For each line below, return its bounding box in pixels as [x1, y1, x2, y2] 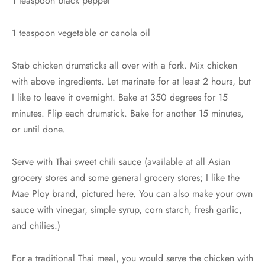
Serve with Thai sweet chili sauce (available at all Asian [12, 155, 230, 169]
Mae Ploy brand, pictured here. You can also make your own [12, 187, 253, 201]
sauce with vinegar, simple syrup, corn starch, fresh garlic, [12, 203, 242, 217]
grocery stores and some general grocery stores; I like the [12, 171, 240, 185]
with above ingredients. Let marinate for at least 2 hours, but [12, 75, 251, 89]
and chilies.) [12, 219, 60, 233]
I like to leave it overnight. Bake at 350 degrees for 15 [12, 91, 228, 105]
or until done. [12, 122, 65, 137]
